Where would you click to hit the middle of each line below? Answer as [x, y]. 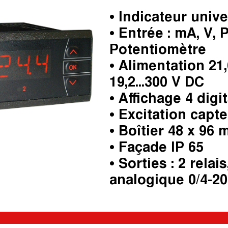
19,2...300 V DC [157, 82]
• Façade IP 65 [156, 147]
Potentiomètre [158, 49]
